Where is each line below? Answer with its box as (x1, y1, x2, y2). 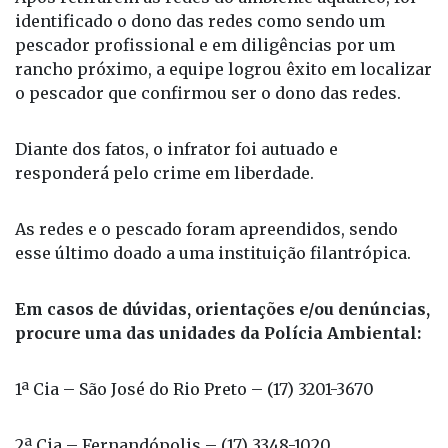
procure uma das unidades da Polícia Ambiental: (15, 323, 421, 344)
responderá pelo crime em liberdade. (15, 163, 314, 184)
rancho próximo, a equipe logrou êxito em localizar (15, 59, 432, 80)
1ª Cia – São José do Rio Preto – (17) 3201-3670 (15, 379, 374, 400)
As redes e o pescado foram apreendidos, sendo (15, 219, 398, 240)
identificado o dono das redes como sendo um (15, 11, 385, 32)
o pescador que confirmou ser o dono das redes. (15, 83, 401, 104)
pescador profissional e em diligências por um (15, 35, 395, 56)
